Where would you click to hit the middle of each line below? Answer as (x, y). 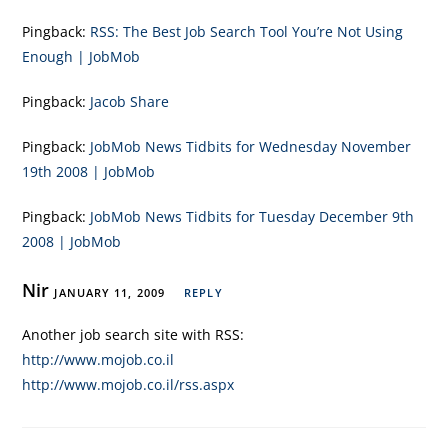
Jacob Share (130, 101)
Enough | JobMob (81, 56)
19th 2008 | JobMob (89, 171)
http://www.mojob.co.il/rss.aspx (128, 384)
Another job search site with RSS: (133, 334)
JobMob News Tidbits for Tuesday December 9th (252, 216)
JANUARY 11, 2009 (110, 292)
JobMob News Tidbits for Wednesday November (251, 146)
